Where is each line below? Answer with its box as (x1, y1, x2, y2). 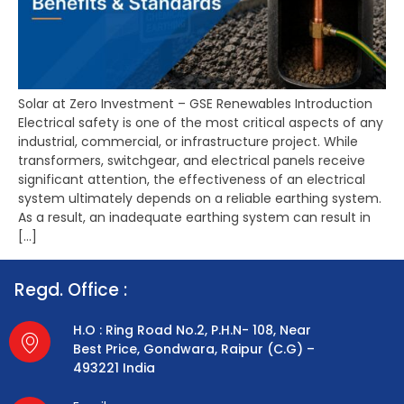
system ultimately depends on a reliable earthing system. (18, 189, 381, 208)
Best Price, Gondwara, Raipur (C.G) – (73, 340, 316, 359)
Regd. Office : (14, 278, 127, 303)
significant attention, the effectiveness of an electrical (18, 170, 365, 189)
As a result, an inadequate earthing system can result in (18, 208, 371, 227)
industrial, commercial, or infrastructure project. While (18, 133, 358, 151)
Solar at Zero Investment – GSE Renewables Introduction (18, 95, 372, 114)
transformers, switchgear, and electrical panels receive (18, 151, 365, 170)
